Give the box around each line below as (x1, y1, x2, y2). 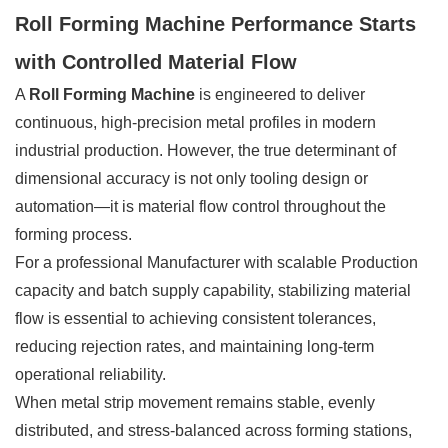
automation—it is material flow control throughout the (15, 197, 386, 215)
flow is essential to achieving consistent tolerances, (15, 309, 376, 327)
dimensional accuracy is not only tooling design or (15, 169, 368, 187)
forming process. (15, 225, 132, 243)
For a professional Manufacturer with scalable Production (15, 253, 418, 271)
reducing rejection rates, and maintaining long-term (15, 337, 374, 355)
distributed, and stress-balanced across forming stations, (15, 421, 412, 439)
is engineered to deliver (195, 85, 365, 103)
